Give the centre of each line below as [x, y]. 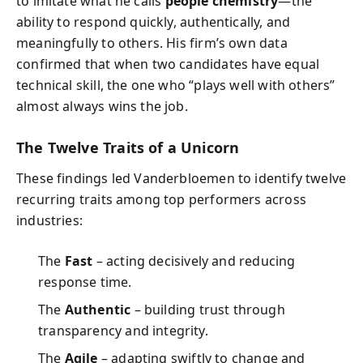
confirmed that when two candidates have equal [168, 64]
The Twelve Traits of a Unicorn [128, 147]
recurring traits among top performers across [161, 199]
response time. [85, 282]
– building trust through [208, 310]
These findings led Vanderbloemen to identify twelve [181, 178]
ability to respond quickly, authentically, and [154, 21]
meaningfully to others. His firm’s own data [152, 43]
